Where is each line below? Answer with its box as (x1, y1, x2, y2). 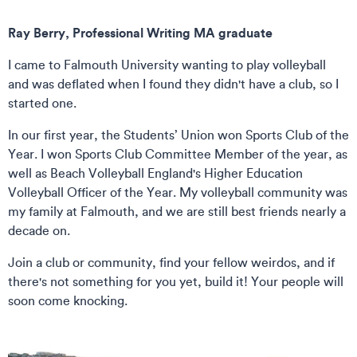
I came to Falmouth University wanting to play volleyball (8, 57, 326, 73)
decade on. (8, 222, 70, 239)
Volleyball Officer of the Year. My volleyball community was (8, 184, 347, 201)
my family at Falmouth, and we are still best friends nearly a (8, 203, 346, 220)
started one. (8, 95, 80, 112)
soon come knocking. (8, 292, 127, 309)
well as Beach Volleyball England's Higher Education (8, 165, 303, 182)
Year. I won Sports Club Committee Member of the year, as (8, 146, 347, 163)
